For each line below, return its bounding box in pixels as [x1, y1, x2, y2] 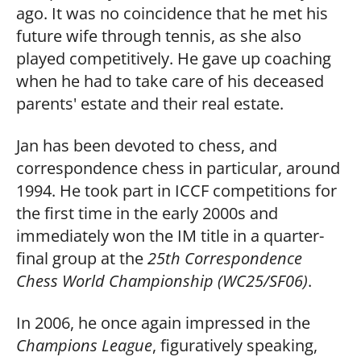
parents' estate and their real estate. [16, 91, 284, 114]
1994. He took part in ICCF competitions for [16, 178, 337, 201]
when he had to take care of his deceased [16, 68, 324, 92]
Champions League [16, 333, 152, 356]
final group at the [16, 246, 147, 269]
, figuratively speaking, [152, 333, 317, 356]
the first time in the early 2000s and [16, 201, 278, 224]
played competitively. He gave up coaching [16, 46, 331, 69]
